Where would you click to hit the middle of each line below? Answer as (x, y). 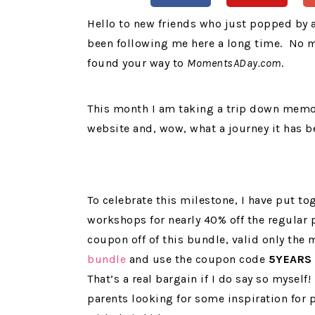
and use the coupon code (197, 259)
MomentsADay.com (234, 63)
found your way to (137, 63)
